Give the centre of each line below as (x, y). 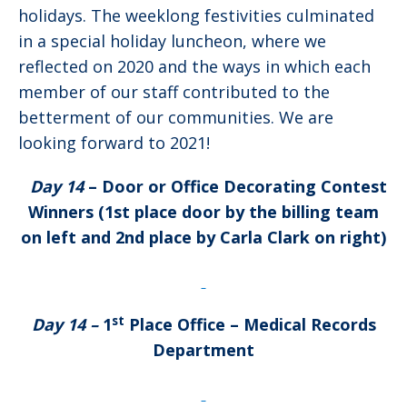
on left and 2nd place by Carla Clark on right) (203, 238)
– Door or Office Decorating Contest (235, 187)
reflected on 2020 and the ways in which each (194, 67)
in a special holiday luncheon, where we (172, 41)
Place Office (174, 325)
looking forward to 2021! (114, 143)
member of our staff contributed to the (174, 92)
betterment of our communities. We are (176, 118)
